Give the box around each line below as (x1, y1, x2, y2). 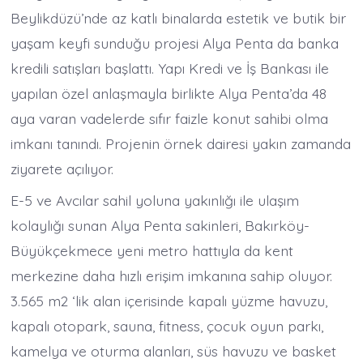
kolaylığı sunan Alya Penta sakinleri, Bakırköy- (11, 216, 310, 234)
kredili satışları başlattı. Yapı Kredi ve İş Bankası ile (11, 59, 330, 78)
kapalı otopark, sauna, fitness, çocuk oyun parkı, (11, 316, 324, 335)
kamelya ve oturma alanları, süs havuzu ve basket (11, 341, 337, 360)
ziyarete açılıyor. (11, 160, 114, 178)
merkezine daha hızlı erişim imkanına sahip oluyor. (11, 266, 333, 284)
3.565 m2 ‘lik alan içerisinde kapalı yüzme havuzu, (11, 291, 328, 310)
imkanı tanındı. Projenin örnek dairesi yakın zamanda (11, 135, 352, 153)
